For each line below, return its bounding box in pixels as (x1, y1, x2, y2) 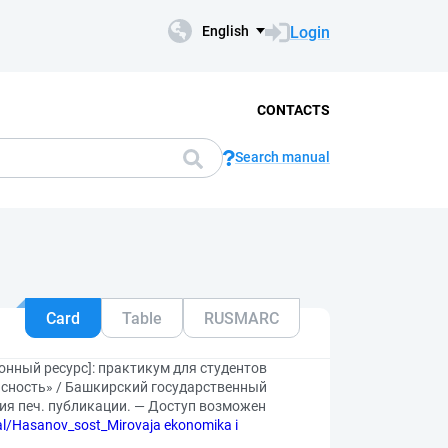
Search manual (235, 149, 330, 165)
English (202, 23, 249, 39)
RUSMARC (204, 308, 279, 328)
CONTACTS (257, 101, 330, 118)
